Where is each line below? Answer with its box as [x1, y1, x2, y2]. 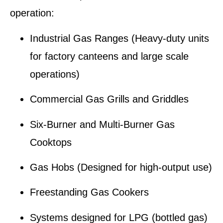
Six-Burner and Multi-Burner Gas [30, 118, 175, 130]
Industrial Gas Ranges [30, 32, 128, 44]
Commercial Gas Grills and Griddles [30, 94, 189, 105]
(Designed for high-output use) [74, 161, 212, 173]
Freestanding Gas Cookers [30, 187, 149, 198]
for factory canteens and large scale [30, 50, 189, 62]
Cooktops [30, 136, 72, 148]
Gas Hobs [30, 161, 74, 173]
